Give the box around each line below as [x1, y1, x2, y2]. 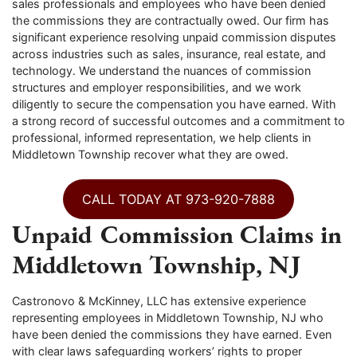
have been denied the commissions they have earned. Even [12, 327, 331, 341]
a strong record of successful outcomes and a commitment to [12, 113, 345, 127]
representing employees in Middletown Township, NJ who [12, 310, 324, 324]
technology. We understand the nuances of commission [12, 63, 311, 77]
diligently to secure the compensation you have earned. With [12, 96, 336, 111]
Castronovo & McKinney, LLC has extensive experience [12, 293, 306, 308]
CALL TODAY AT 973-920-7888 [82, 190, 275, 207]
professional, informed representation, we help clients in [12, 130, 311, 144]
